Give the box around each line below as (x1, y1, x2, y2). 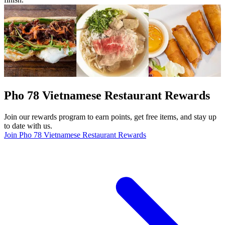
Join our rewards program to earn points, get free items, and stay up (4, 113, 216, 122)
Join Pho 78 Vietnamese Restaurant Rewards (4, 131, 146, 140)
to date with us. (4, 122, 52, 131)
